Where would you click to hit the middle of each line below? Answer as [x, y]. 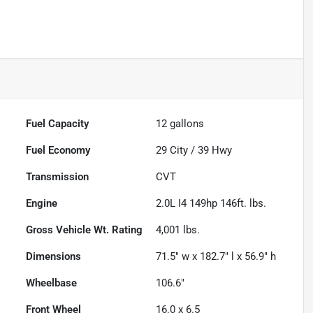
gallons [186, 124]
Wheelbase [52, 283]
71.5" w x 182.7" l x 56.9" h [216, 257]
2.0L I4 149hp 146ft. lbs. [211, 204]
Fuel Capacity [58, 124]
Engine [42, 204]
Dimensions [54, 257]
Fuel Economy [58, 151]
